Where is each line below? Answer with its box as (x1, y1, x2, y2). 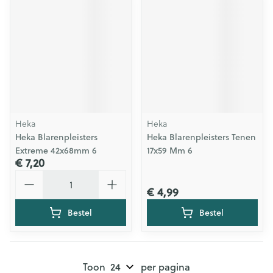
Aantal (15, 168, 44, 182)
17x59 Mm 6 (147, 144, 193, 157)
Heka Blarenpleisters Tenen (147, 131, 256, 143)
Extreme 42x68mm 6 (15, 144, 97, 157)
